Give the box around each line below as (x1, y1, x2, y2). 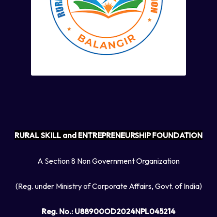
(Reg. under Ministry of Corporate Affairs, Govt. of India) (15, 181, 202, 191)
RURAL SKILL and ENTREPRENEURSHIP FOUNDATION (15, 130, 202, 140)
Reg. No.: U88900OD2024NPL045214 (42, 206, 175, 216)
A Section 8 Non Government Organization (37, 155, 180, 166)
